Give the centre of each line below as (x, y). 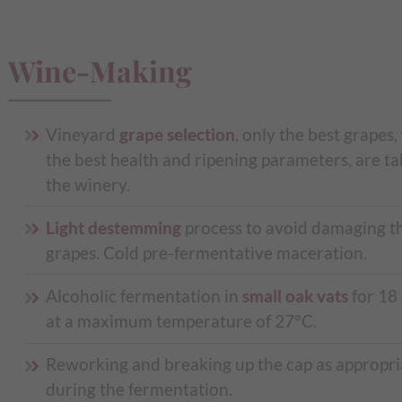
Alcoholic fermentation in (144, 296)
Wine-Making (100, 70)
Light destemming (114, 227)
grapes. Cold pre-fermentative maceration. (206, 252)
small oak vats (295, 296)
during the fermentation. (139, 389)
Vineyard (83, 134)
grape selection (177, 134)
